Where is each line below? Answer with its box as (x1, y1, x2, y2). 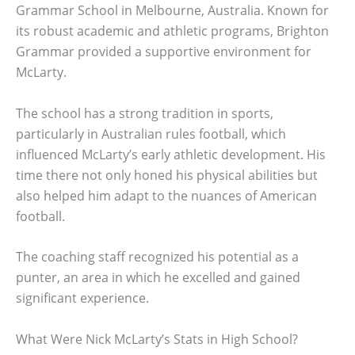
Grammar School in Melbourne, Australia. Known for (16, 2, 329, 20)
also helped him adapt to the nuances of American (16, 186, 317, 204)
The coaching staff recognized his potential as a (16, 248, 299, 266)
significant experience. (16, 289, 149, 307)
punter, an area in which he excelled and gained (16, 269, 300, 287)
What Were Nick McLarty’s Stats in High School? (16, 330, 298, 349)
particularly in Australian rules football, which (16, 124, 286, 143)
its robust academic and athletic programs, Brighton (16, 22, 329, 40)
